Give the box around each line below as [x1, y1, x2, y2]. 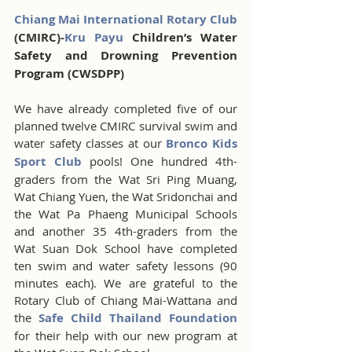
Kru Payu [64, 28, 132, 46]
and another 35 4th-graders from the [14, 222, 237, 239]
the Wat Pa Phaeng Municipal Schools [14, 205, 237, 222]
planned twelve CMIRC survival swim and [14, 117, 237, 134]
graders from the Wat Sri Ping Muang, [14, 170, 237, 187]
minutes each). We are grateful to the [14, 274, 237, 291]
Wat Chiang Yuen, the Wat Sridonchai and [14, 188, 237, 204]
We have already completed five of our [14, 100, 237, 116]
